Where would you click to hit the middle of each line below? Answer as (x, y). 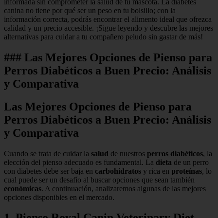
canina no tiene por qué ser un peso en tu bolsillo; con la (90, 10)
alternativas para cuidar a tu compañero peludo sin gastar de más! (103, 36)
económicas (23, 188)
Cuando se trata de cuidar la (47, 153)
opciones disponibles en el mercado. (59, 197)
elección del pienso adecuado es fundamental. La (80, 162)
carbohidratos (118, 171)
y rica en (156, 171)
